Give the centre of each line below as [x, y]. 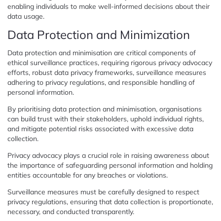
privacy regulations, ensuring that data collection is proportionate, [110, 202]
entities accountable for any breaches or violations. [88, 175]
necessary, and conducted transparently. [71, 211]
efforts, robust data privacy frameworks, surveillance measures [107, 72]
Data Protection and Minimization [99, 34]
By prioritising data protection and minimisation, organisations [105, 109]
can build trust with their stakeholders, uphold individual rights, [106, 119]
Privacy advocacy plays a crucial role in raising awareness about [108, 155]
